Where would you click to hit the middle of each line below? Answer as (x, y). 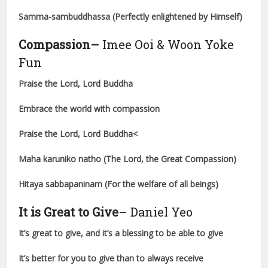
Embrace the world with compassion (89, 109)
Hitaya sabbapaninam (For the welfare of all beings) (119, 184)
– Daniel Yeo (156, 212)
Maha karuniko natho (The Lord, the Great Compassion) (128, 159)
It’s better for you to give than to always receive (111, 258)
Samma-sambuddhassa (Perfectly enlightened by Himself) (131, 17)
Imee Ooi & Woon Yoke (167, 45)
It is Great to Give (69, 212)
